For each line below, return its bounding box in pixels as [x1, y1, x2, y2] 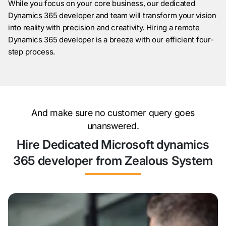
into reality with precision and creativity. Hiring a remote [8, 22, 200, 32]
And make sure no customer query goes [31, 107, 195, 118]
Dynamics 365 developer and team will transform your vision [8, 10, 216, 20]
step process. [8, 46, 55, 56]
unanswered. [87, 120, 139, 131]
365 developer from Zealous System [13, 153, 213, 168]
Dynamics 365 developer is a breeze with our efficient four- [8, 34, 214, 44]
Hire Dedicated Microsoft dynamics [17, 137, 209, 152]
